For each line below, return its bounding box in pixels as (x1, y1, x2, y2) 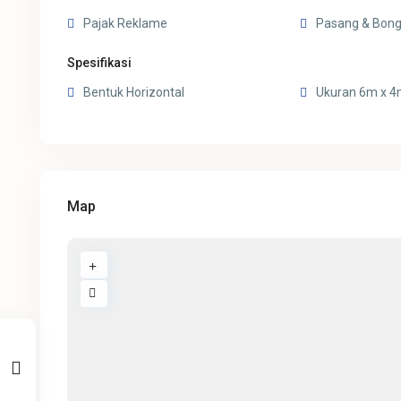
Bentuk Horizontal (83, 85, 185, 100)
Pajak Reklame (83, 16, 168, 31)
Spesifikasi (67, 55, 132, 71)
